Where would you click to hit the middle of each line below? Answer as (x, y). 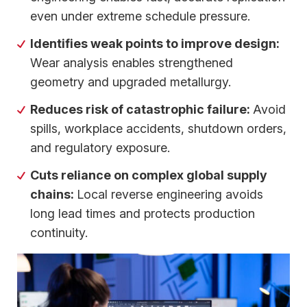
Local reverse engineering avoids (170, 194)
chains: (54, 194)
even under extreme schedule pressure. (140, 16)
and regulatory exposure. (100, 147)
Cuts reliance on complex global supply (149, 175)
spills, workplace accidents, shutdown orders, (159, 128)
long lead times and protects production (143, 213)
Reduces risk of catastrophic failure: (142, 109)
